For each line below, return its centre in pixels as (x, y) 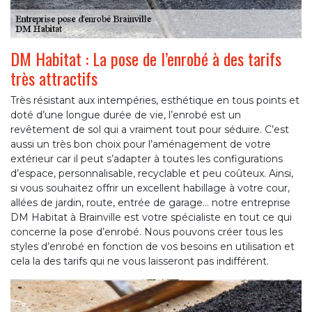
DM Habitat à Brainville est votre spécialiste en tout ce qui (151, 218)
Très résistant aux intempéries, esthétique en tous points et (155, 101)
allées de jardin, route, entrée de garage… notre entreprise (150, 203)
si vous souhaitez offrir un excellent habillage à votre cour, (150, 188)
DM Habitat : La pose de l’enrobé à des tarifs (146, 59)
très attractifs (54, 78)
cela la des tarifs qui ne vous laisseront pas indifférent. (140, 262)
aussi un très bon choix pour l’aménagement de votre (141, 145)
